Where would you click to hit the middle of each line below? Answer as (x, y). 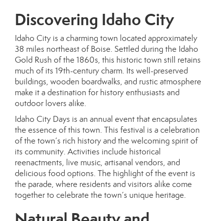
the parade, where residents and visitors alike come (103, 184)
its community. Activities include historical (88, 152)
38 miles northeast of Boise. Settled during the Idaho (107, 49)
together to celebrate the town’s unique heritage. (100, 195)
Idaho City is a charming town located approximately (106, 38)
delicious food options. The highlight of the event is (105, 173)
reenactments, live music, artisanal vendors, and (97, 163)
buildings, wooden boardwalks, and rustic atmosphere (108, 82)
